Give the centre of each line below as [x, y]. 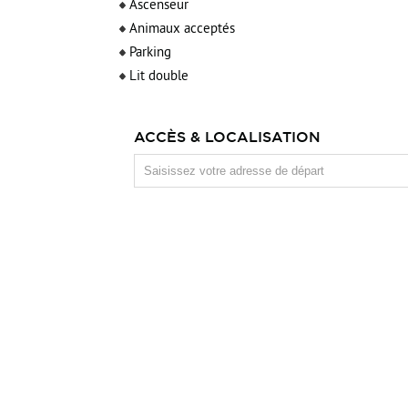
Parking [150, 53]
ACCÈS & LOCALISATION [227, 137]
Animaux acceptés [182, 30]
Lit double [159, 77]
